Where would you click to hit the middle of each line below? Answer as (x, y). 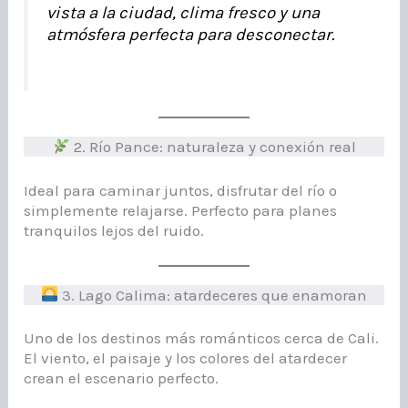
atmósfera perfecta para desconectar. (191, 35)
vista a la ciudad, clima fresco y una (184, 13)
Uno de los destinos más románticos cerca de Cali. (202, 338)
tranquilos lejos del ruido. (114, 230)
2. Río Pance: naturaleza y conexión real (213, 147)
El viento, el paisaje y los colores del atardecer (186, 358)
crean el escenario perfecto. (122, 378)
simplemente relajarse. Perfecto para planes (181, 210)
